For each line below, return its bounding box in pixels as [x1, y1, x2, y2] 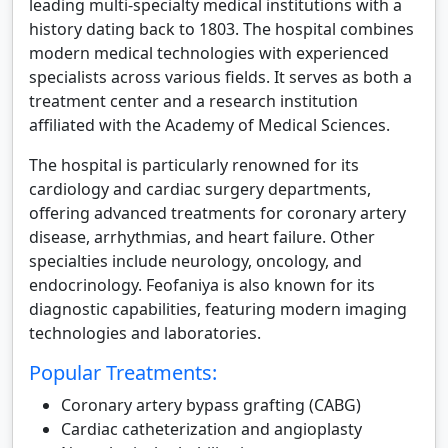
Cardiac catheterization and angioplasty [61, 418, 362, 440]
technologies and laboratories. [29, 322, 261, 344]
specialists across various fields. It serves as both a [29, 66, 412, 88]
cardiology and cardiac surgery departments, [29, 178, 371, 200]
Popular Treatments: [29, 359, 217, 386]
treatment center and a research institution [29, 90, 358, 112]
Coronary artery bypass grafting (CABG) [61, 394, 361, 416]
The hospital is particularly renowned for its [29, 154, 359, 176]
